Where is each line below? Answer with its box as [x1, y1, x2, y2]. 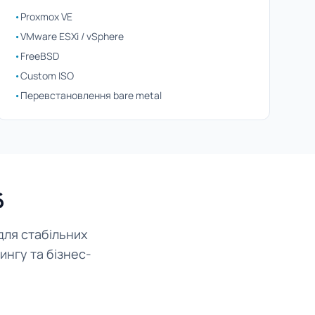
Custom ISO [20, 69, 74, 82]
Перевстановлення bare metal [20, 89, 162, 102]
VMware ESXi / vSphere [20, 30, 124, 43]
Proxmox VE [20, 10, 72, 23]
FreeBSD [20, 49, 59, 63]
